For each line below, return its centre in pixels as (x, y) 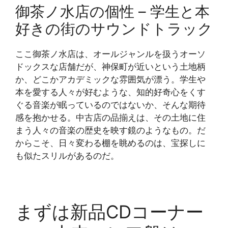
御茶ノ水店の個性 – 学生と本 (112, 12)
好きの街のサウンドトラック (114, 29)
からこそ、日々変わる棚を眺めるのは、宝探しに (110, 143)
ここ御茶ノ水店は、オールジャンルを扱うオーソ (110, 54)
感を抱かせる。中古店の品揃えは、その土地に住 (110, 118)
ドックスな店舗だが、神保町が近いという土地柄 (110, 67)
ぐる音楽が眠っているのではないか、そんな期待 (110, 105)
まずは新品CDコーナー (109, 212)
